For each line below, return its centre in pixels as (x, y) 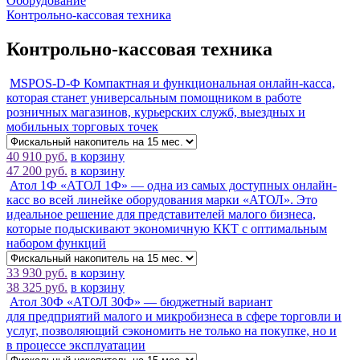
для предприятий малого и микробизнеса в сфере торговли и (174, 316)
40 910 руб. (37, 156)
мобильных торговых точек (82, 126)
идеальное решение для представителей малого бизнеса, (161, 214)
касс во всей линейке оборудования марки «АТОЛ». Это (162, 199)
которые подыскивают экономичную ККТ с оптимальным (167, 228)
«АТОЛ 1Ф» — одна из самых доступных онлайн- (197, 185)
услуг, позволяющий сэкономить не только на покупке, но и (172, 330)
